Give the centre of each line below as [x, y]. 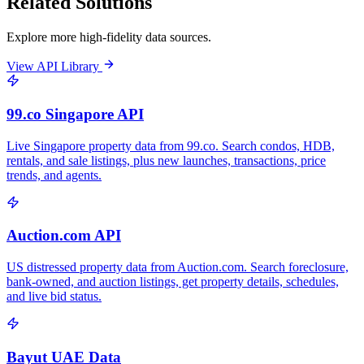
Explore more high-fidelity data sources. [109, 37]
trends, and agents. [54, 175]
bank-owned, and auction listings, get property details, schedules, [173, 282]
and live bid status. [54, 297]
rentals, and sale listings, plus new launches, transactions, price [166, 160]
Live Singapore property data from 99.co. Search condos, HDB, [171, 145]
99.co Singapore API [75, 114]
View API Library [54, 67]
